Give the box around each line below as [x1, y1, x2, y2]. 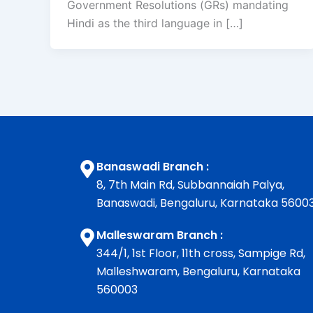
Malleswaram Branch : [96, 227, 223, 244]
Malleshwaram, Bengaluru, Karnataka [96, 263, 300, 280]
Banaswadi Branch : [96, 159, 209, 175]
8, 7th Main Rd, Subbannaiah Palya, [96, 177, 284, 194]
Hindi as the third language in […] [67, 16, 243, 31]
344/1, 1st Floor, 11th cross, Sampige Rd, [96, 245, 305, 262]
